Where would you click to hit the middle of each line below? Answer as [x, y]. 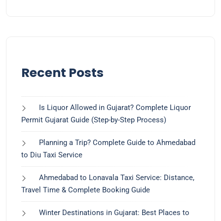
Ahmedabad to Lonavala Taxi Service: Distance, [117, 178]
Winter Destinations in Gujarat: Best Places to [114, 213]
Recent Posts [62, 73]
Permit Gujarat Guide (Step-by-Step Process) [94, 120]
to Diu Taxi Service [52, 155]
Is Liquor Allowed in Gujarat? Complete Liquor [115, 108]
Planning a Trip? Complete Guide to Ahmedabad [117, 143]
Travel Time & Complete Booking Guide [86, 190]
